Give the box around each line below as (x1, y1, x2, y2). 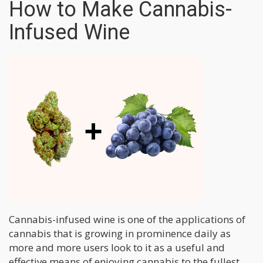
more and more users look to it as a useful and (9, 240, 225, 254)
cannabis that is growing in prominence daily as (9, 226, 231, 240)
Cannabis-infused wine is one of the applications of (9, 212, 245, 226)
